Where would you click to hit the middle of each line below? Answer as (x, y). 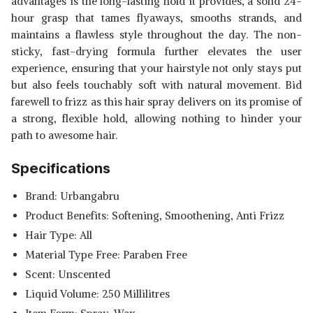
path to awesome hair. (64, 135)
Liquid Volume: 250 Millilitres (97, 294)
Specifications (61, 168)
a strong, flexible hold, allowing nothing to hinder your (156, 118)
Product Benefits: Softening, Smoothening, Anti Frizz (155, 216)
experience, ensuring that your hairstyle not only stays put (156, 68)
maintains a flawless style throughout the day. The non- (156, 35)
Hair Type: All (59, 235)
